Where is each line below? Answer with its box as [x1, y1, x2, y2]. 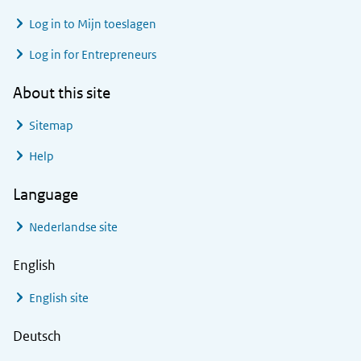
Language [13, 185, 78, 205]
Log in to [29, 16, 77, 32]
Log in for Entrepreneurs [29, 47, 156, 63]
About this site [13, 83, 110, 103]
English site [29, 290, 89, 306]
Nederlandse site [29, 219, 118, 235]
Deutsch [13, 327, 61, 346]
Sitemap [29, 118, 73, 134]
